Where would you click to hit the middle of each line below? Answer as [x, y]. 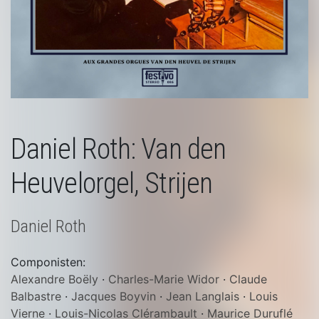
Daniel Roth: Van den [119, 149]
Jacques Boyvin [114, 296]
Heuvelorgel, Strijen [112, 183]
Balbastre [36, 296]
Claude [248, 279]
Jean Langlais [203, 296]
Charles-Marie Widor [164, 279]
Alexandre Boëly [54, 279]
